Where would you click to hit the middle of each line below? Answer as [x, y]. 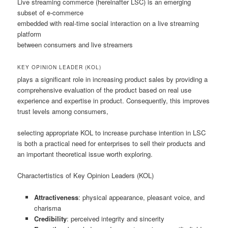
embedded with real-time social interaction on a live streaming [108, 23]
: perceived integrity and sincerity [115, 218]
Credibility [50, 218]
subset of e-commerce [51, 13]
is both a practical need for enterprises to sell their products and [111, 144]
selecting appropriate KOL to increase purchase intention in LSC [112, 133]
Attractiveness [56, 197]
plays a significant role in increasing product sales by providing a [113, 79]
